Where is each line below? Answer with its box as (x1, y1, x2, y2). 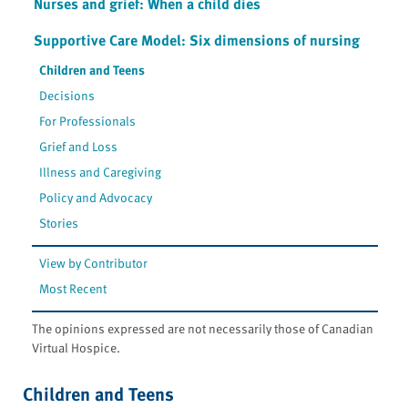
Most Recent (39, 278, 107, 298)
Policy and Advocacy (39, 187, 153, 207)
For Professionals (39, 110, 137, 130)
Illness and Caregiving (39, 161, 162, 181)
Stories (39, 212, 79, 232)
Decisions (39, 85, 96, 105)
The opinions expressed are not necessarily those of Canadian (32, 318, 373, 338)
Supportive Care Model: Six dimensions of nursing (34, 28, 360, 51)
